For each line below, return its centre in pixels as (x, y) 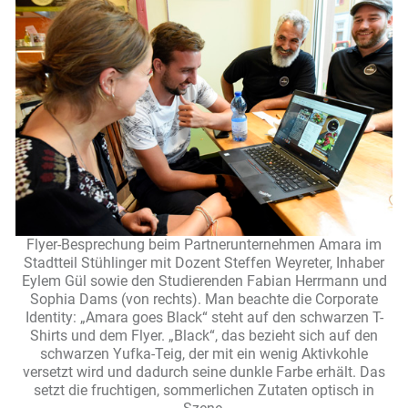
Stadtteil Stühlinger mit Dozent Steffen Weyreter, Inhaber (204, 263)
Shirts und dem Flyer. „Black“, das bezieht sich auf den (204, 336)
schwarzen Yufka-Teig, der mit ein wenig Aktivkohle (204, 354)
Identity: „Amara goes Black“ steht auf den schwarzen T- (204, 318)
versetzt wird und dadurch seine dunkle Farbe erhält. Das (204, 372)
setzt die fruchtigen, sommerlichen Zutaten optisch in (204, 391)
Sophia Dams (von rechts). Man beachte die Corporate (204, 300)
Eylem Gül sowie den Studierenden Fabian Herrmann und (204, 281)
